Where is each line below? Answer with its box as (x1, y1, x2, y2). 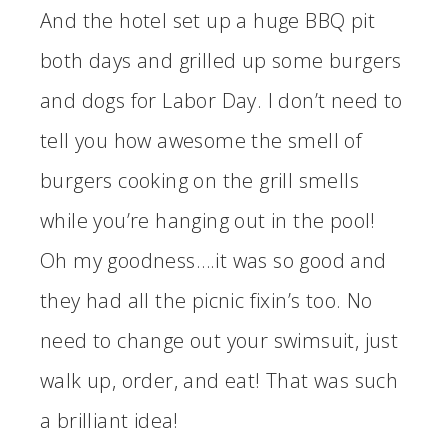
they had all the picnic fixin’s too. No (40, 286, 373, 314)
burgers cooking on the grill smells (40, 166, 359, 194)
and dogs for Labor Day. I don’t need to (40, 86, 403, 114)
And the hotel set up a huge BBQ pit (40, 6, 375, 34)
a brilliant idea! (40, 406, 179, 434)
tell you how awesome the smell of (40, 126, 363, 154)
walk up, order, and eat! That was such (40, 366, 399, 394)
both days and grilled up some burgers (40, 46, 402, 74)
